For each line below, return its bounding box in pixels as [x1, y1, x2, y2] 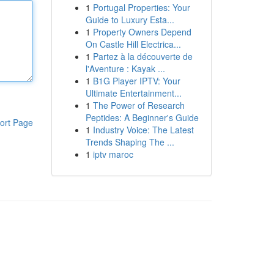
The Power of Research [92, 99, 185, 111]
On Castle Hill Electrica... [85, 38, 181, 50]
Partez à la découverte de [92, 50, 193, 62]
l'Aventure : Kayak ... [85, 62, 165, 75]
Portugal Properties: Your [92, 1, 190, 13]
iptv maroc [92, 148, 133, 160]
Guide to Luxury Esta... [85, 13, 174, 26]
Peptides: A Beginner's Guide [85, 111, 199, 124]
